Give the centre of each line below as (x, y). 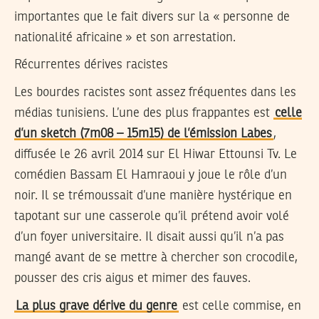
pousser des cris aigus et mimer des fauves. (132, 278)
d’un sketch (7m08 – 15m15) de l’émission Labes (143, 134)
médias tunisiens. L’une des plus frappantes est (144, 113)
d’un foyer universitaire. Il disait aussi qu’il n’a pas (149, 237)
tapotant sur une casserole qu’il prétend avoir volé (152, 216)
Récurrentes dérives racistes (91, 65)
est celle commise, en (240, 306)
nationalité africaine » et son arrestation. (125, 37)
